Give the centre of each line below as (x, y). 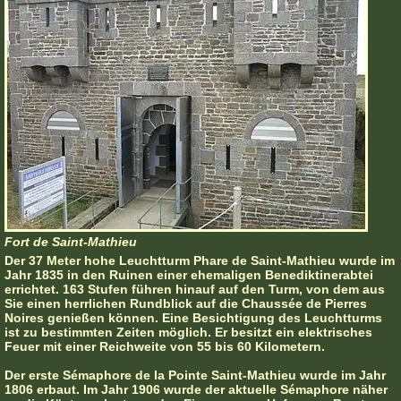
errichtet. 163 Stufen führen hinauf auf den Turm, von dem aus (195, 290)
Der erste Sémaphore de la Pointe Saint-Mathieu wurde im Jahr (195, 375)
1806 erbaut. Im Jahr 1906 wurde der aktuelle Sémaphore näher (196, 390)
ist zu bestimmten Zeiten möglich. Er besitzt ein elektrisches (188, 333)
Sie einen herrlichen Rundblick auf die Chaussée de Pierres (186, 304)
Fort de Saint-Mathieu (71, 242)
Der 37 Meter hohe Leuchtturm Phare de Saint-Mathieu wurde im (200, 261)
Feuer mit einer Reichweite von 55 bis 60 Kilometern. (165, 347)
